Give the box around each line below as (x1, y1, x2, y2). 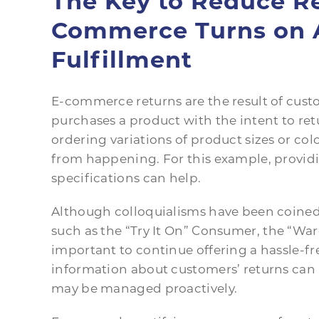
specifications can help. (51, 171, 202, 186)
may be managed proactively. (51, 281, 238, 296)
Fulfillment (51, 46, 192, 74)
